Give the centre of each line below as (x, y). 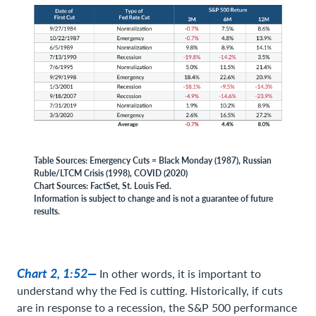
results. (47, 211)
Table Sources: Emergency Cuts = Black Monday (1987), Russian (153, 160)
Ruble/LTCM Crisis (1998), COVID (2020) (111, 173)
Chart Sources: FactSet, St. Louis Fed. (103, 186)
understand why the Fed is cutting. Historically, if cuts (150, 290)
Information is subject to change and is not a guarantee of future (153, 199)
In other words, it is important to (180, 273)
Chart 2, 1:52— (58, 273)
